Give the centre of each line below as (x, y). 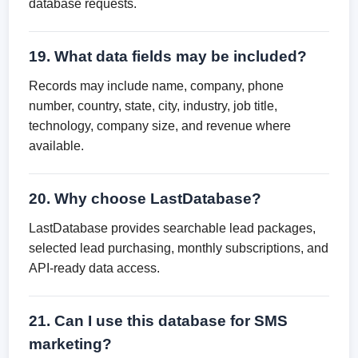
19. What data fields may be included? (168, 56)
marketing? (71, 344)
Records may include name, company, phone (157, 86)
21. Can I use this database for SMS (159, 321)
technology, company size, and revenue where (160, 126)
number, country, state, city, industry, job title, (153, 106)
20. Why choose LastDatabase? (145, 199)
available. (57, 146)
